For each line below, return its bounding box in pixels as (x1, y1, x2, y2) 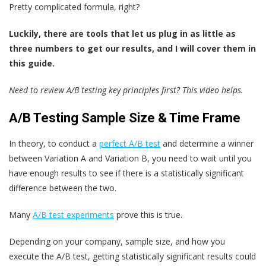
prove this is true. (114, 208, 182, 220)
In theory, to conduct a (9, 137, 99, 149)
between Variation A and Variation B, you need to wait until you (9, 152, 252, 164)
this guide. (9, 57, 55, 69)
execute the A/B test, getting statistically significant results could (9, 250, 256, 262)
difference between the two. (9, 182, 116, 194)
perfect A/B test (99, 137, 160, 149)
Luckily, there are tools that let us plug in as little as (9, 27, 236, 39)
